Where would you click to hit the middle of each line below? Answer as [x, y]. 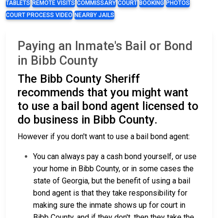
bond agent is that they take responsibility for [110, 193]
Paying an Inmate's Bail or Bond [105, 46]
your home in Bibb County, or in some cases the [113, 169]
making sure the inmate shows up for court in [109, 205]
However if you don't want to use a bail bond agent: [104, 137]
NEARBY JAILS [94, 15]
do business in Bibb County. [88, 120]
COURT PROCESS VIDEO [39, 15]
